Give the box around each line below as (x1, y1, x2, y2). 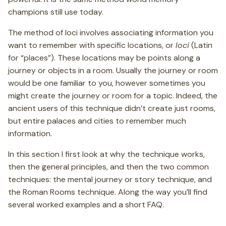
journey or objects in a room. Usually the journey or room (8, 65, 218, 76)
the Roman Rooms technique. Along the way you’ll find (8, 187, 207, 197)
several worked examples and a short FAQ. (8, 199, 164, 210)
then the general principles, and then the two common (8, 161, 209, 172)
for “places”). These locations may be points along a (8, 52, 200, 63)
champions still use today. (8, 7, 103, 17)
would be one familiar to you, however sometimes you (8, 78, 205, 88)
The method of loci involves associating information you (8, 27, 213, 38)
